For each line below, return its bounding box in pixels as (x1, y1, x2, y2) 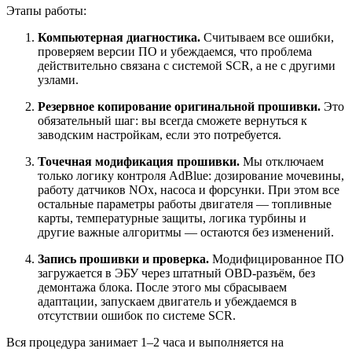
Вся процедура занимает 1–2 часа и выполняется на (6, 335, 284, 350)
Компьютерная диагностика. (38, 31, 200, 45)
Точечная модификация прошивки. (38, 155, 240, 169)
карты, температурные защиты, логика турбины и (38, 211, 306, 225)
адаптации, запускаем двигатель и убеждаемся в (38, 295, 297, 309)
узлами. (38, 73, 79, 87)
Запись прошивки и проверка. (38, 252, 209, 266)
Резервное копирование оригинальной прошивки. (38, 100, 321, 114)
